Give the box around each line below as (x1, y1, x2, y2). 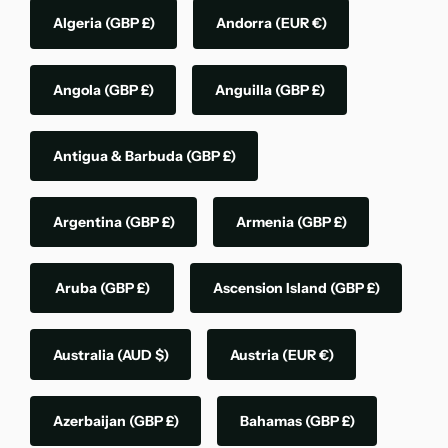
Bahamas (239, 411, 305, 430)
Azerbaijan (52, 411, 129, 430)
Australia (52, 345, 117, 364)
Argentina (52, 213, 125, 232)
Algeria (52, 14, 105, 33)
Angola (52, 80, 104, 99)
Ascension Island (212, 279, 330, 298)
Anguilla (214, 80, 275, 99)
